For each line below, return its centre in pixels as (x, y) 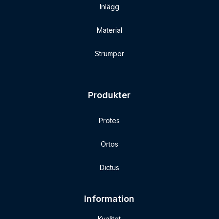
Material (109, 30)
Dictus (109, 167)
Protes (109, 120)
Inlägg (109, 6)
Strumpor (109, 53)
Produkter (109, 95)
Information (109, 199)
